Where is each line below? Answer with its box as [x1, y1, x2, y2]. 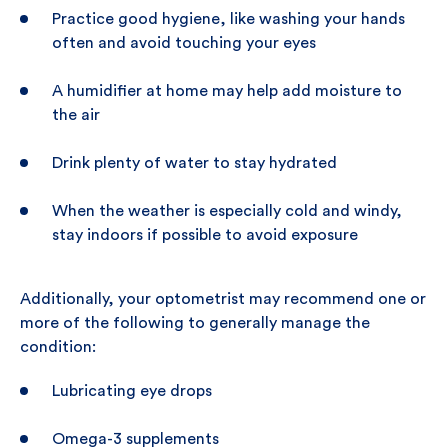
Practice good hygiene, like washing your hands [52, 11, 405, 27]
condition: [20, 339, 96, 355]
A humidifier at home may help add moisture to [52, 83, 402, 99]
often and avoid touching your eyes [52, 35, 316, 51]
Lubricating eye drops [52, 383, 212, 399]
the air [52, 107, 100, 123]
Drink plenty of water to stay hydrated [52, 155, 337, 171]
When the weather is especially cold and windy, [52, 203, 402, 219]
